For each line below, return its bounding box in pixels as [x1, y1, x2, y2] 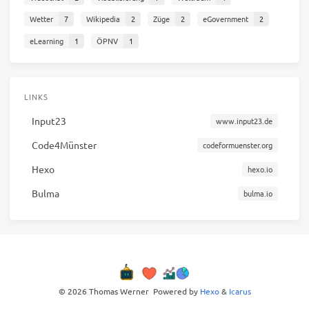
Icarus [228, 285, 251, 297]
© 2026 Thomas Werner [58, 285, 149, 297]
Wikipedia [86, 13, 120, 25]
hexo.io [247, 163, 272, 175]
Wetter [29, 13, 53, 25]
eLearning [29, 34, 63, 46]
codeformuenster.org [202, 139, 272, 151]
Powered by [148, 285, 200, 297]
